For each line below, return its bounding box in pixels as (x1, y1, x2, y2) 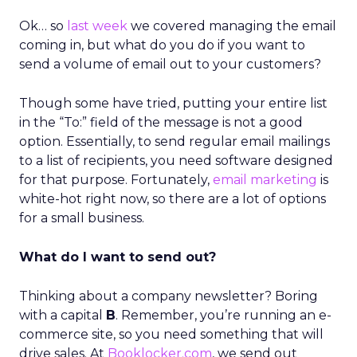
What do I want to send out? (19, 249, 216, 265)
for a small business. (19, 210, 144, 226)
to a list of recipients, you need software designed (19, 153, 333, 168)
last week (67, 18, 127, 33)
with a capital (19, 308, 106, 323)
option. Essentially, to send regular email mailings (19, 134, 330, 149)
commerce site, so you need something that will (19, 327, 324, 342)
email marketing (213, 172, 317, 187)
